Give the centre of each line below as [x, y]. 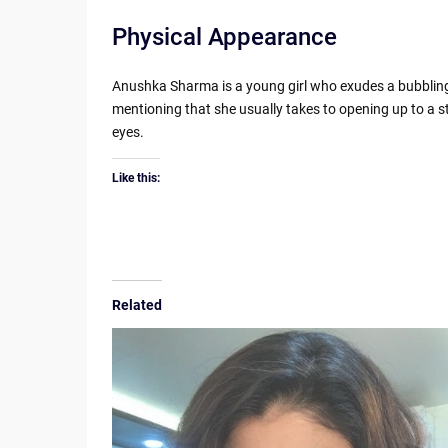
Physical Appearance [224, 36]
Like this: [135, 177]
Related [136, 304]
